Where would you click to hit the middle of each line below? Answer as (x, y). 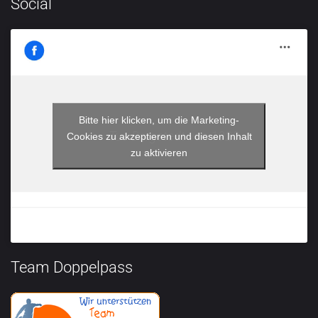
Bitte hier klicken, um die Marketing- (159, 119)
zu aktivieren (159, 152)
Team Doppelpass (72, 267)
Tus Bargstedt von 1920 (174, 136)
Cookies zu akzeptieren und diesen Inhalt (159, 136)
